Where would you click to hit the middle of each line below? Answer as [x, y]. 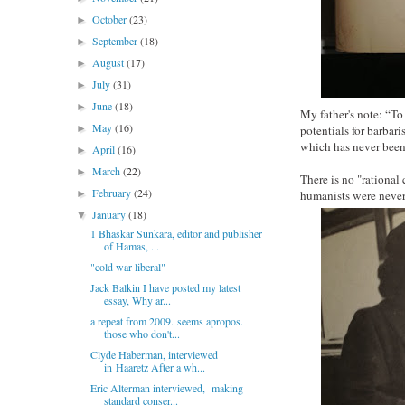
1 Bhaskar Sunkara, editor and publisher [176, 233]
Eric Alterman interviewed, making [166, 388]
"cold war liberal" [127, 267]
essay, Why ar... [137, 300]
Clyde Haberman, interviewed [154, 354]
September [117, 41]
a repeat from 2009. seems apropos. [166, 321]
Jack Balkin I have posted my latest [165, 287]
